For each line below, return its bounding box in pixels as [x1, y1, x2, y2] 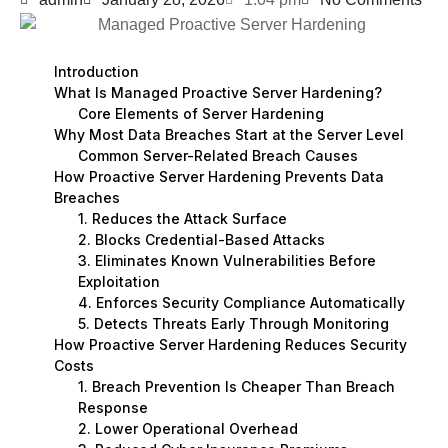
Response [77, 398, 148, 416]
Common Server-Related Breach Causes [77, 146, 358, 164]
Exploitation [77, 272, 160, 290]
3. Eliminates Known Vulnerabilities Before [77, 251, 376, 269]
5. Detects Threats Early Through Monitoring [77, 314, 389, 332]
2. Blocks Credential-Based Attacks [77, 230, 325, 248]
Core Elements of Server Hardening [77, 104, 324, 122]
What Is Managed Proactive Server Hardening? [53, 83, 382, 101]
